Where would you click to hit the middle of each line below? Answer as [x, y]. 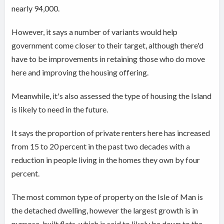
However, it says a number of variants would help [95, 32]
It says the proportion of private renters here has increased [111, 133]
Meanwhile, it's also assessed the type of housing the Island [112, 96]
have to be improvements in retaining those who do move [108, 59]
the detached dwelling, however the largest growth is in [105, 210]
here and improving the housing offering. [80, 72]
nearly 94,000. [36, 8]
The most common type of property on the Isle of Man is [107, 197]
